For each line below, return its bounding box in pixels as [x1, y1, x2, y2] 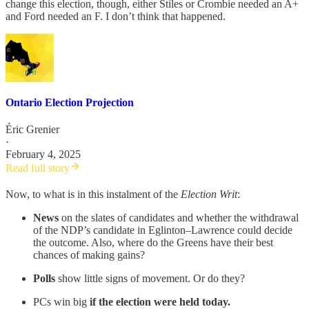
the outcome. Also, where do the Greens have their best [33, 237, 273, 249]
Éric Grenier [6, 123, 59, 136]
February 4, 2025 [6, 148, 81, 161]
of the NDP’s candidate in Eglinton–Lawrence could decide [33, 224, 292, 237]
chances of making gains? [33, 249, 145, 261]
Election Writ [181, 188, 237, 201]
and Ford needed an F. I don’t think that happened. [6, 10, 226, 22]
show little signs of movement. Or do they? [58, 272, 245, 285]
